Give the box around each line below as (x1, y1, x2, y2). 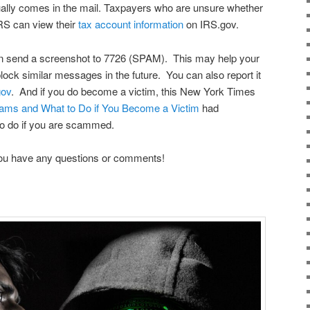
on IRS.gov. (183, 17, 239, 32)
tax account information (77, 17, 183, 32)
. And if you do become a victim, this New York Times (11, 83, 255, 98)
